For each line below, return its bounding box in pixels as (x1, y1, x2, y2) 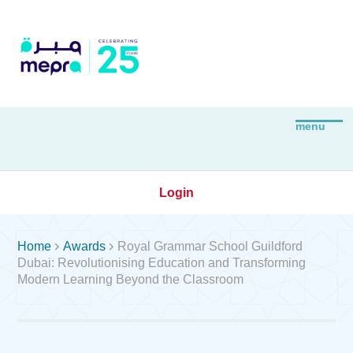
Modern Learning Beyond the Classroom (17, 272, 244, 286)
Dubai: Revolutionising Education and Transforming (17, 255, 307, 269)
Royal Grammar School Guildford (117, 239, 303, 253)
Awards (63, 239, 106, 253)
